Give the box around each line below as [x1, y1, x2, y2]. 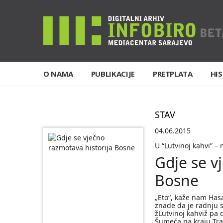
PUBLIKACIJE [91, 69, 135, 79]
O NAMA [43, 69, 73, 79]
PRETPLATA [152, 69, 193, 79]
